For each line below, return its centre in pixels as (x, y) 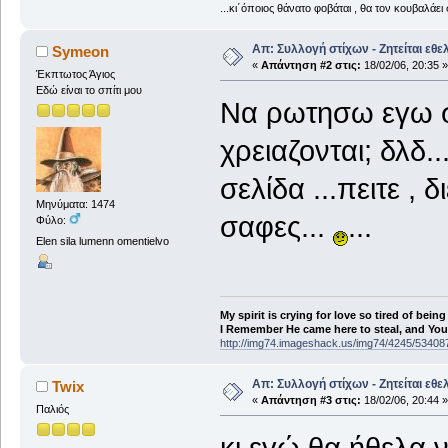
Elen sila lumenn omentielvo (102, 241)
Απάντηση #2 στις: (310, 64)
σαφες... (276, 226)
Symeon (81, 51)
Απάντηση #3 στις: (310, 399)
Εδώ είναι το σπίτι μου (88, 89)
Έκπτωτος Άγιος (75, 73)
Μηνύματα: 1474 (75, 204)
